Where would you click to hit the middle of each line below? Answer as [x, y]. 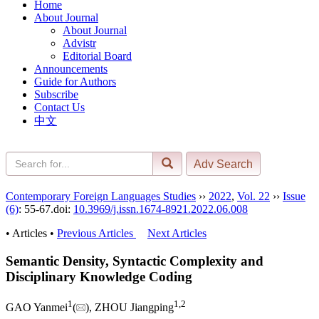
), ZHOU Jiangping [130, 307]
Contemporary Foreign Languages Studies [101, 196]
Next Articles [177, 233]
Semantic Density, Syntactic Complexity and [135, 261]
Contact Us [59, 107]
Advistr [79, 43]
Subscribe [56, 94]
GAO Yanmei [37, 307]
